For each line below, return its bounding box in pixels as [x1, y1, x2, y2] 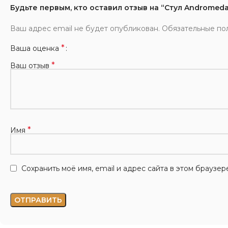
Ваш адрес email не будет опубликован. [10, 23, 160, 33]
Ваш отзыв [10, 61, 51, 70]
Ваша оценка [10, 43, 61, 53]
